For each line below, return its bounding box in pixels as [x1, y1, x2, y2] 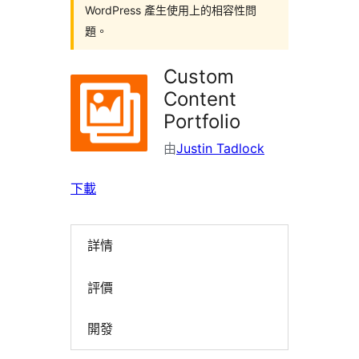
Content [163, 87, 236, 111]
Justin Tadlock [176, 140, 264, 156]
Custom [163, 65, 234, 88]
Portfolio [163, 110, 240, 133]
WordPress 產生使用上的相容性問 [85, 3, 256, 17]
